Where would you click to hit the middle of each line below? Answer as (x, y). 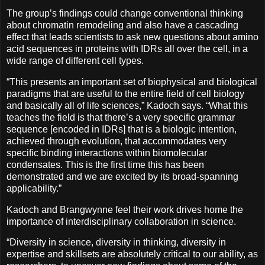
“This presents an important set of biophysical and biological (132, 82)
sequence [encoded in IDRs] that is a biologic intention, (122, 129)
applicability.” (34, 188)
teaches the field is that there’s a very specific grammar (121, 117)
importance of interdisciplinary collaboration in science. (121, 221)
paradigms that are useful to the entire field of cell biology (125, 93)
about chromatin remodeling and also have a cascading (122, 25)
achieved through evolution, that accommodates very (117, 141)
